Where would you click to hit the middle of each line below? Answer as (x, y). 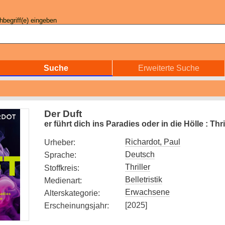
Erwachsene (147, 192)
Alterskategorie (71, 193)
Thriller (138, 167)
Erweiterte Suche (168, 68)
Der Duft (63, 114)
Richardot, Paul (153, 142)
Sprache (59, 155)
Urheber (59, 143)
